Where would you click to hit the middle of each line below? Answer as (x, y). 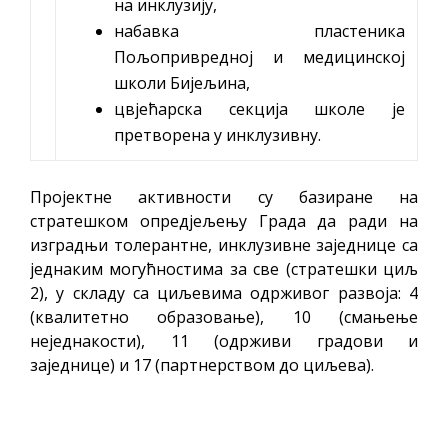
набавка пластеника (259, 31)
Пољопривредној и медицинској (259, 57)
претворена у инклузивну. (219, 135)
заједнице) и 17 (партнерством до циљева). (202, 365)
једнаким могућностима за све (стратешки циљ (224, 269)
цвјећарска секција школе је (259, 109)
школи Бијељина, (182, 83)
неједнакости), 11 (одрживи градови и (224, 341)
